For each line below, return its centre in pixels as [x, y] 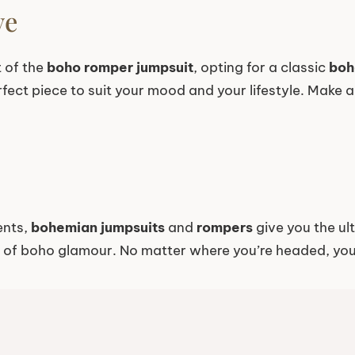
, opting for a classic [261, 68]
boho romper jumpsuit [120, 68]
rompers [225, 227]
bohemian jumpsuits [98, 227]
